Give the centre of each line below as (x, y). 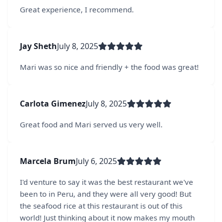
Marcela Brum (48, 161)
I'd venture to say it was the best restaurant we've (107, 182)
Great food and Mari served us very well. (91, 124)
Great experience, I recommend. (77, 9)
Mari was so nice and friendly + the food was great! (109, 67)
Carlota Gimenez (53, 103)
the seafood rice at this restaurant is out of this (101, 205)
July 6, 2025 (96, 161)
